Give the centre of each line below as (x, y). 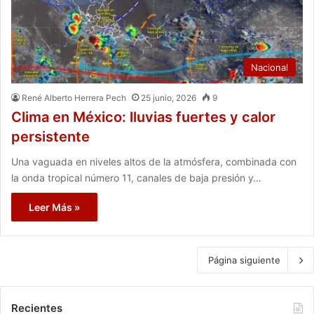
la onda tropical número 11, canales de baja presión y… (136, 177)
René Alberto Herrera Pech (74, 97)
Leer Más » (54, 207)
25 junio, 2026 (169, 97)
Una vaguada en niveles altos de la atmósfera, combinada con (154, 161)
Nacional (269, 67)
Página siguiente (244, 260)
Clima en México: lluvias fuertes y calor (143, 117)
